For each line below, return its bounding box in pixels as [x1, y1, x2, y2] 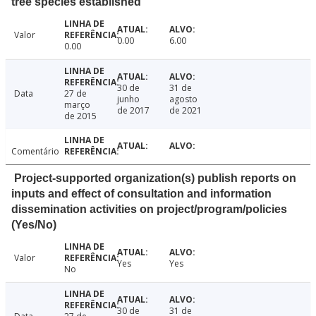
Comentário [11, 145, 59, 158]
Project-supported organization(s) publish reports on [14, 172, 296, 185]
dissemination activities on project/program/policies [11, 203, 287, 216]
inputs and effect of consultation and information [11, 188, 272, 200]
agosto [169, 93, 198, 106]
